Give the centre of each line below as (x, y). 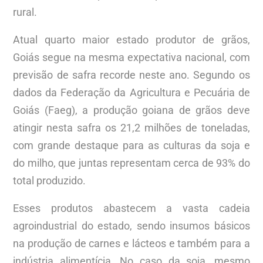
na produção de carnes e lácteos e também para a (131, 243)
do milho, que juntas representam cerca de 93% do (131, 163)
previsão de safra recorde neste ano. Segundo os (131, 75)
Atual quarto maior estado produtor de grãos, (131, 39)
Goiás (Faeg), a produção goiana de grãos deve (131, 110)
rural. (25, 12)
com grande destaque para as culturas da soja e (131, 145)
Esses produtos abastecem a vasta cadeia (131, 208)
